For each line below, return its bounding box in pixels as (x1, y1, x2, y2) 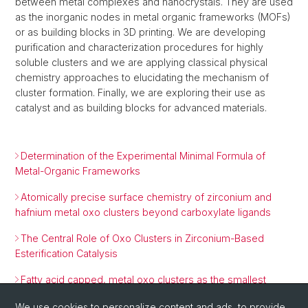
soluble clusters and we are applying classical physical (15, 56, 267, 68)
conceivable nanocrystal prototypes (15, 288, 181, 300)
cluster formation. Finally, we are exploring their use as (15, 86, 265, 98)
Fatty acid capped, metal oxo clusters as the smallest (21, 273, 266, 285)
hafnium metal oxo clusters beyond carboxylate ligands (15, 206, 271, 218)
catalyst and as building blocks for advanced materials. (15, 101, 269, 113)
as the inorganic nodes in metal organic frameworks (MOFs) (15, 10, 291, 23)
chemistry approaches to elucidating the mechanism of (15, 71, 269, 83)
